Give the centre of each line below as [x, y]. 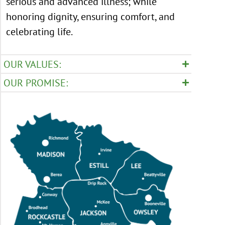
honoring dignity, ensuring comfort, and [90, 17]
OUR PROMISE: [36, 83]
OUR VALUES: [32, 64]
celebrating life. [40, 32]
